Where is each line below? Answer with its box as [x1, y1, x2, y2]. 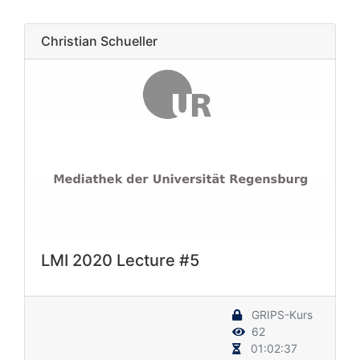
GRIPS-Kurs [248, 307, 313, 321]
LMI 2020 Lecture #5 [41, 250, 199, 270]
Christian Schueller [41, 33, 157, 50]
